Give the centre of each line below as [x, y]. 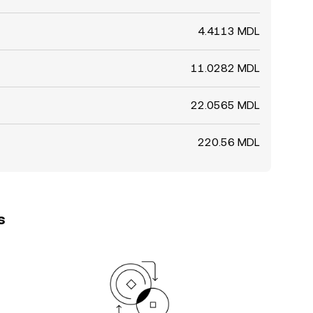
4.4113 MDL [229, 31]
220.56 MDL [229, 142]
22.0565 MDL [225, 105]
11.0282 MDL [225, 68]
